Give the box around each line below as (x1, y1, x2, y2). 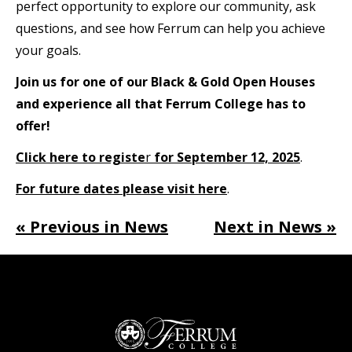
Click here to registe (16, 148, 145, 166)
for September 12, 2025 (154, 148, 300, 166)
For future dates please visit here (16, 179, 227, 197)
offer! (16, 116, 50, 134)
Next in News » (214, 215, 336, 237)
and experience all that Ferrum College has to (16, 94, 306, 112)
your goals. (16, 41, 81, 59)
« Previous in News (16, 215, 168, 237)
